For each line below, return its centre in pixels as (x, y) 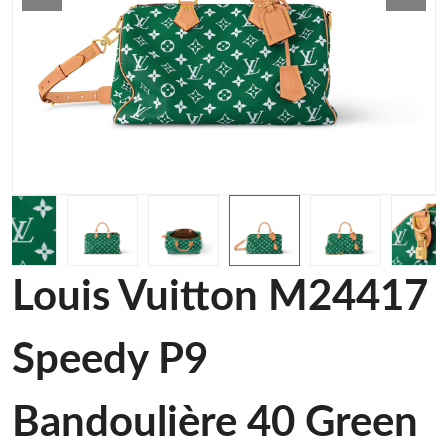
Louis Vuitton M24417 (220, 297)
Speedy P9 (110, 360)
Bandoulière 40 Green (215, 423)
